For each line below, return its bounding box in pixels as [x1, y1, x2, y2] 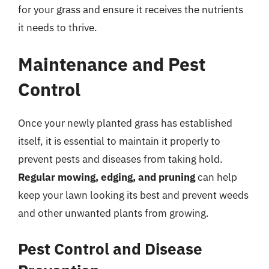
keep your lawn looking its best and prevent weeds [18, 189, 249, 202]
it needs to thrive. [18, 20, 97, 34]
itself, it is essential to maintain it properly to [18, 134, 220, 148]
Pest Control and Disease [18, 238, 202, 259]
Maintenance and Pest [18, 52, 205, 76]
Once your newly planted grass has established [18, 116, 232, 130]
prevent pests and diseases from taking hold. [18, 153, 223, 166]
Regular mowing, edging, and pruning [18, 171, 195, 184]
